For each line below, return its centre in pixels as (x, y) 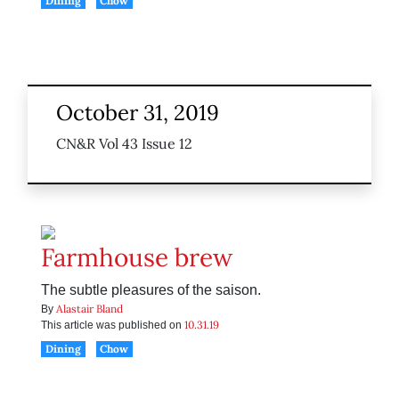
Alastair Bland (90, 309)
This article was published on (113, 326)
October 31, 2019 (138, 113)
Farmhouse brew (137, 258)
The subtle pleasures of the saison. (151, 290)
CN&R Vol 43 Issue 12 (124, 144)
